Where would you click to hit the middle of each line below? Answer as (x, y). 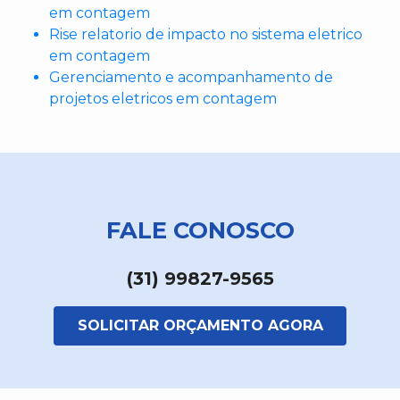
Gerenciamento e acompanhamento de (191, 78)
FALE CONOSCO (200, 230)
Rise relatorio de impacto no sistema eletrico (206, 35)
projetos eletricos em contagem (163, 99)
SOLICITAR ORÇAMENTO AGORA (200, 326)
